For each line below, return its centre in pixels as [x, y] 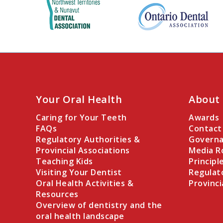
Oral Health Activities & [85, 183]
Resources [57, 194]
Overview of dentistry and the [99, 205]
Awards [204, 117]
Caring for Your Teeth [81, 117]
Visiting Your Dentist [79, 172]
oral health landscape [80, 216]
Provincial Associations [83, 150]
